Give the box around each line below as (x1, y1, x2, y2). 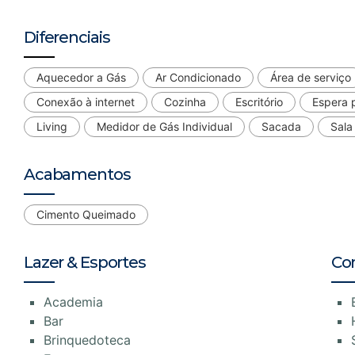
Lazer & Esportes (24, 252, 146, 272)
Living (36, 119, 67, 133)
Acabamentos (24, 164, 131, 184)
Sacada (261, 119, 301, 133)
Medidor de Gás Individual (97, 119, 232, 133)
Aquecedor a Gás (36, 70, 126, 84)
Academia (44, 293, 103, 310)
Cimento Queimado (36, 207, 136, 221)
